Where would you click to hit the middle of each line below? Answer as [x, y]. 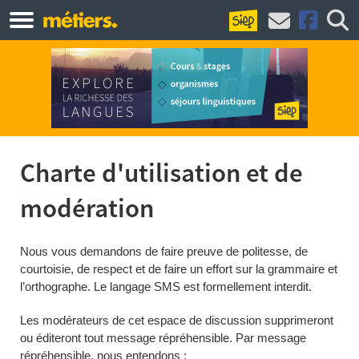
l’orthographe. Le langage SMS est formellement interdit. [166, 286]
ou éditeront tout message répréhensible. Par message [163, 338]
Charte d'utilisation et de [161, 174]
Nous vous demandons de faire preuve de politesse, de [164, 251]
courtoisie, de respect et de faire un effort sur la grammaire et [179, 269]
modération [87, 209]
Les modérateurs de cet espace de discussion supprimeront [177, 320]
